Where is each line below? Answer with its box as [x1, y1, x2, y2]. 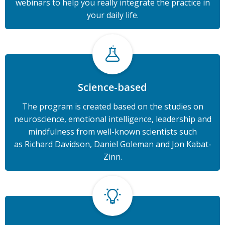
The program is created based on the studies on [22, 101, 203, 112]
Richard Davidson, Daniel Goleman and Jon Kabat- [24, 139, 211, 150]
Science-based [78, 80, 147, 94]
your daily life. [86, 10, 139, 21]
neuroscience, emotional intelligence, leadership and [14, 114, 211, 125]
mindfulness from [28, 126, 97, 137]
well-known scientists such [97, 126, 197, 137]
